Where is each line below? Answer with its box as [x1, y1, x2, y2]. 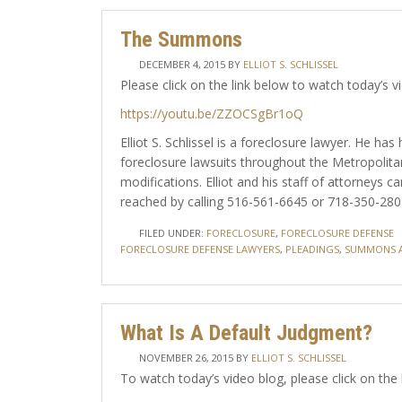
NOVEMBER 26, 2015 [138, 351, 233, 364]
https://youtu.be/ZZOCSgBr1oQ [119, 105, 303, 122]
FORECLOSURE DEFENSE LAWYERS [119, 242, 280, 256]
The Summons [119, 27, 242, 52]
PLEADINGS [284, 242, 339, 256]
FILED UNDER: [138, 226, 206, 240]
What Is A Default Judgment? [119, 320, 372, 345]
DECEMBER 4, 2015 [138, 57, 225, 71]
